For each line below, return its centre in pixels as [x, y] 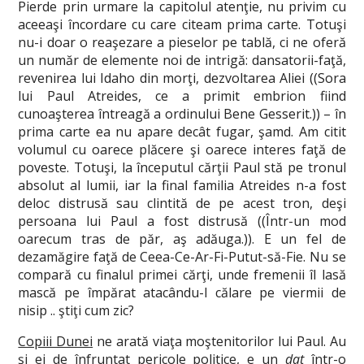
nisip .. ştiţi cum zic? [76, 310]
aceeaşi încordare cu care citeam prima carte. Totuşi [182, 24]
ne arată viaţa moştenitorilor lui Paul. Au [219, 341]
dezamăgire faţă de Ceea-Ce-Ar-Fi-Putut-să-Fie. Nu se [182, 257]
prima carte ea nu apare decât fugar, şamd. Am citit [182, 132]
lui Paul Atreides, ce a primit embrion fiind [182, 96]
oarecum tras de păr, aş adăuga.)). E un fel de [182, 239]
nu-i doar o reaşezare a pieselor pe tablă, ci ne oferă [182, 42]
